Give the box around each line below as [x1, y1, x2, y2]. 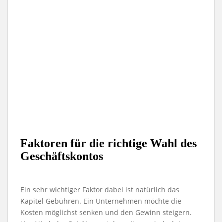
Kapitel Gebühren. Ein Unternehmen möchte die [20, 196, 181, 206]
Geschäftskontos [20, 150, 103, 163]
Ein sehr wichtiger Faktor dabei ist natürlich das [20, 185, 179, 194]
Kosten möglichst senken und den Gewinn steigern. [20, 208, 192, 217]
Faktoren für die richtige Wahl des [20, 137, 197, 150]
